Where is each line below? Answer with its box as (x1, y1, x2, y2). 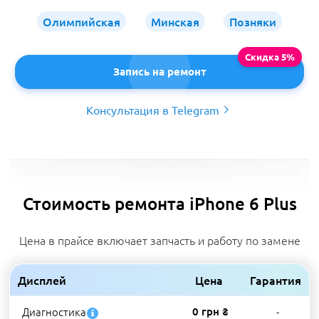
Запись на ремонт (113, 64, 206, 78)
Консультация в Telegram (85, 103, 219, 117)
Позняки (229, 14, 277, 29)
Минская (150, 14, 199, 29)
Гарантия (250, 272, 301, 288)
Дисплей (18, 272, 66, 288)
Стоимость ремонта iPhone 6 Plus (22, 192, 297, 214)
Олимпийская (42, 14, 120, 29)
